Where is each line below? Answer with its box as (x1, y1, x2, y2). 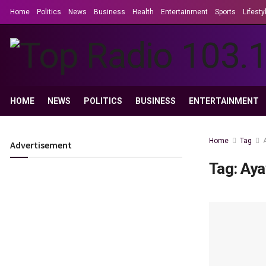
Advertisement (10, 139, 72, 151)
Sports (215, 8, 236, 16)
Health (132, 8, 154, 16)
